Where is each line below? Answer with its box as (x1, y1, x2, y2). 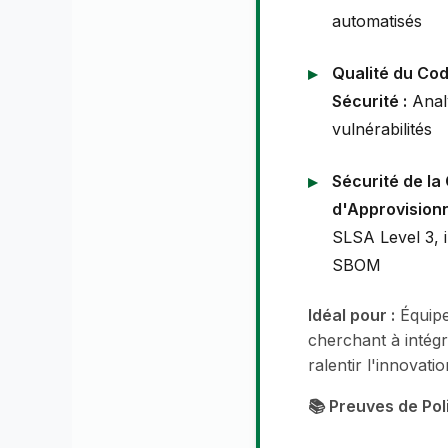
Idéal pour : (308, 305, 395, 326)
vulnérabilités (332, 119, 432, 140)
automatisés (332, 11, 422, 32)
